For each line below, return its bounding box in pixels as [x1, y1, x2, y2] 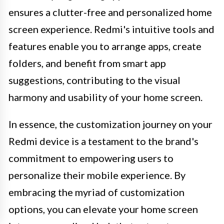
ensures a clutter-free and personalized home [8, 5, 212, 18]
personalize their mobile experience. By [8, 168, 185, 181]
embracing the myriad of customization [8, 185, 184, 198]
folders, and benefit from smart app [8, 56, 166, 69]
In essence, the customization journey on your [8, 117, 212, 130]
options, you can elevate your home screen [8, 202, 198, 215]
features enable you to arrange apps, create [8, 39, 201, 52]
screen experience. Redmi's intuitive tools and [8, 22, 214, 35]
